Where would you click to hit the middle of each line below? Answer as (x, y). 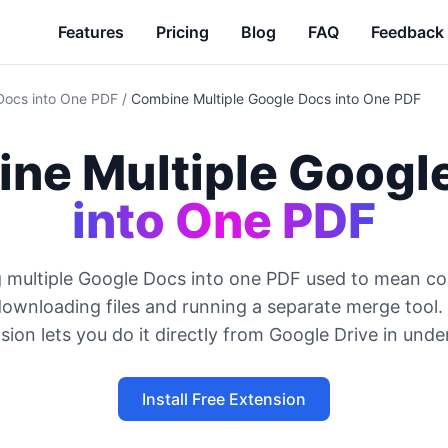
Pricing (182, 32)
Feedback (407, 32)
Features (91, 32)
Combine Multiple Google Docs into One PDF (276, 98)
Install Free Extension (224, 399)
